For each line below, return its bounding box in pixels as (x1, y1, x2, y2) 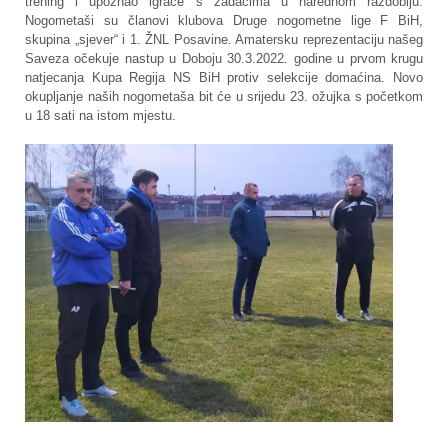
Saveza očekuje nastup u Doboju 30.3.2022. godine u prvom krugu (25, 51, 423, 67)
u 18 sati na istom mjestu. (25, 108, 176, 124)
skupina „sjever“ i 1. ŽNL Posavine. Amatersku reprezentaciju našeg (25, 32, 423, 48)
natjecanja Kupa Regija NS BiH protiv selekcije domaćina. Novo (25, 70, 423, 86)
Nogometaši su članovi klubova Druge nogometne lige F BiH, (25, 13, 423, 29)
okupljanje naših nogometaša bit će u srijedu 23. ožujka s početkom (25, 89, 423, 105)
